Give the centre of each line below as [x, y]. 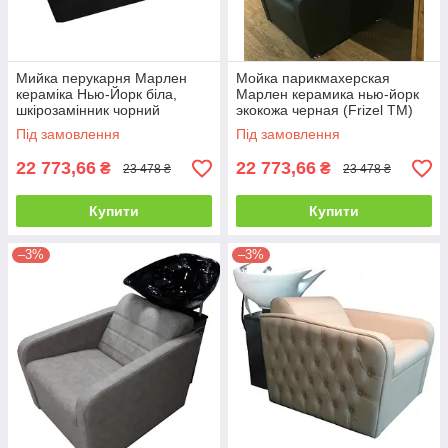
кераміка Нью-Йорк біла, [96, 94]
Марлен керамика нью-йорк [327, 94]
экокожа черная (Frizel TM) [324, 110]
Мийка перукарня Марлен [101, 78]
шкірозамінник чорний [88, 110]
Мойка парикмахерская [313, 78]
